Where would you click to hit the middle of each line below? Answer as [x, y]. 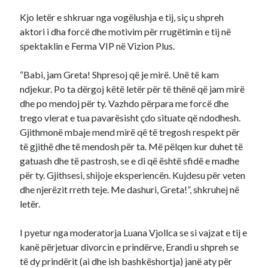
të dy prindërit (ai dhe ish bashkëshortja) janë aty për [126, 261]
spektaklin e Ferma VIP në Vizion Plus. [98, 46]
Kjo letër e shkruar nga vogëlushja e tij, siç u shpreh [122, 17]
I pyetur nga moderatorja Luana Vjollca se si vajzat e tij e [134, 232]
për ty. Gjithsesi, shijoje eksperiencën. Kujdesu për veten [133, 175]
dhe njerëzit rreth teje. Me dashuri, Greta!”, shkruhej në [130, 189]
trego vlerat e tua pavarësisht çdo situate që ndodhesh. [130, 118]
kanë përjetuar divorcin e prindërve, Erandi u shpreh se [130, 247]
